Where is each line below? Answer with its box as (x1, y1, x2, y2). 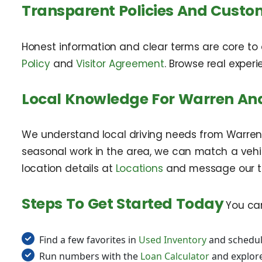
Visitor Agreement (76, 56, 164, 71)
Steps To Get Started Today (22, 194, 224, 215)
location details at (22, 161, 116, 176)
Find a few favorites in (39, 233, 139, 247)
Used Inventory (139, 233, 206, 247)
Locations (115, 161, 163, 176)
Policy (22, 56, 50, 71)
